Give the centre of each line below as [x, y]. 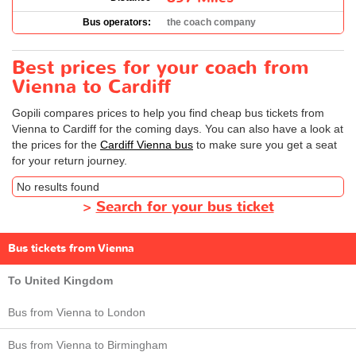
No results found [58, 186]
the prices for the [56, 144]
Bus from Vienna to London [77, 312]
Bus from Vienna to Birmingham [88, 344]
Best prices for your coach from [160, 68]
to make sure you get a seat [265, 144]
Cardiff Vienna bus [147, 144]
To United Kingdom [60, 280]
